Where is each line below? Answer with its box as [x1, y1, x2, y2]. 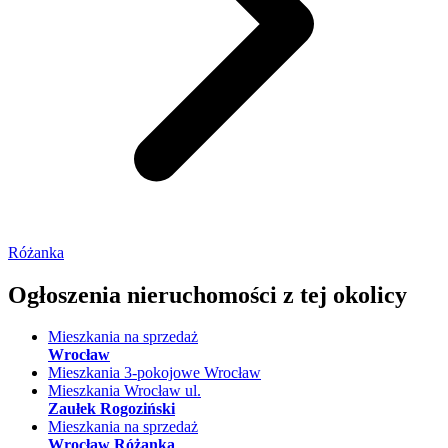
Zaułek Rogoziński [48, 400, 175, 418]
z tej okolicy [283, 281, 407, 308]
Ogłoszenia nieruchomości [8, 281, 283, 308]
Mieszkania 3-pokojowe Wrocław [48, 364, 261, 382]
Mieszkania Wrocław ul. [48, 382, 201, 400]
